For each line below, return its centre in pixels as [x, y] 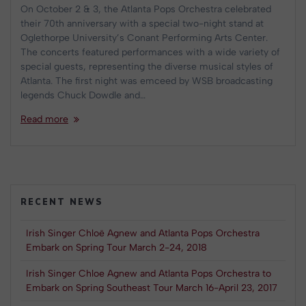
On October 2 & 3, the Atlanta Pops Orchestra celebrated [146, 9]
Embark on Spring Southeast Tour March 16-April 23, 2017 [152, 288]
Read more [44, 119]
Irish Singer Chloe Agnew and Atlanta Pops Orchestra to [149, 273]
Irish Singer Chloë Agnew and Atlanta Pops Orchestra [143, 233]
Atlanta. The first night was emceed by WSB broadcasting [147, 81]
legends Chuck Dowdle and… [83, 95]
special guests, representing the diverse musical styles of [147, 66]
